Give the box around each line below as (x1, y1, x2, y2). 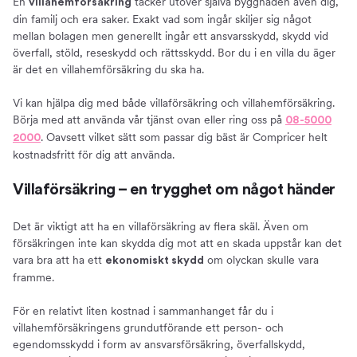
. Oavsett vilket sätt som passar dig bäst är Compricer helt (41, 131, 328, 144)
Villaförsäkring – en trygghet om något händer (13, 182, 335, 198)
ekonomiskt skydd (105, 255, 204, 267)
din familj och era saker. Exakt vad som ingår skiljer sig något (13, 13, 312, 26)
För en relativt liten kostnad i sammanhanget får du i (13, 304, 273, 318)
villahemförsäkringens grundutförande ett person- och (13, 321, 284, 335)
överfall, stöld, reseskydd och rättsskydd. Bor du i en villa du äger (13, 46, 335, 60)
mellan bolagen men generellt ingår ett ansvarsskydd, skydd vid (13, 29, 328, 43)
